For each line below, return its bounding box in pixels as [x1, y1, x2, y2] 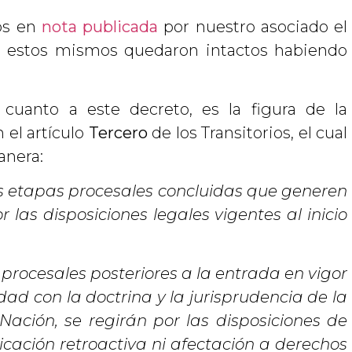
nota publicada [41, 17, 158, 37]
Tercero [88, 123, 148, 142]
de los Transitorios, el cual [147, 123, 347, 142]
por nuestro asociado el [158, 17, 347, 37]
